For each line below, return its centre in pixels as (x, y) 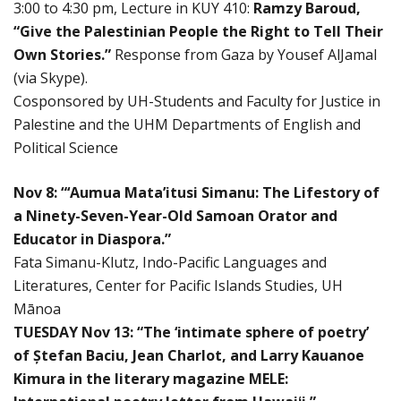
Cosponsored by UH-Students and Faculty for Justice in (197, 101)
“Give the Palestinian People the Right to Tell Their (198, 31)
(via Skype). (51, 77)
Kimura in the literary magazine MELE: (151, 378)
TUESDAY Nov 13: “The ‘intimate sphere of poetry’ (191, 332)
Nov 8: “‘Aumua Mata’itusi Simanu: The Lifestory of (196, 192)
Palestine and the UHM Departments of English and (187, 124)
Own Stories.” (64, 54)
